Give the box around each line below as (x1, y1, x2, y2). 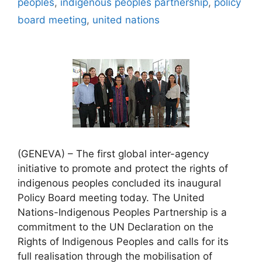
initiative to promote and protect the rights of (18, 162, 228, 174)
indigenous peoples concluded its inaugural (18, 177, 221, 189)
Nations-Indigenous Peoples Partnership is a (18, 206, 227, 218)
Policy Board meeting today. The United (18, 191, 205, 204)
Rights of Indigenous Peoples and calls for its (18, 235, 229, 247)
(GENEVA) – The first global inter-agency (18, 147, 209, 160)
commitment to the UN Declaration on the (18, 220, 213, 233)
